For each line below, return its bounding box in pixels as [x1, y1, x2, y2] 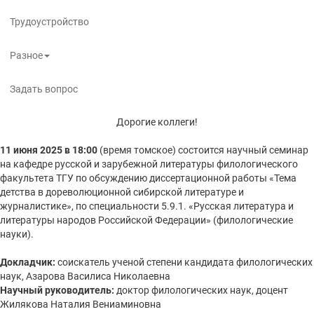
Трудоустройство [10, 16, 89, 27]
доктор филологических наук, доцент [116, 285, 288, 296]
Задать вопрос [10, 83, 78, 95]
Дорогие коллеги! [116, 116, 198, 128]
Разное [10, 50, 43, 61]
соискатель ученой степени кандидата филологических [55, 257, 313, 268]
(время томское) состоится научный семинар [100, 144, 308, 156]
